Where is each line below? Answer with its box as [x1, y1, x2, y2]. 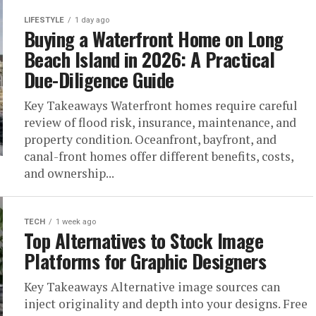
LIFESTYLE [24, 16, 64, 25]
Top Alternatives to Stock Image [24, 226, 264, 255]
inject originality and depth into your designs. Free [24, 296, 308, 312]
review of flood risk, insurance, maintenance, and [24, 114, 296, 130]
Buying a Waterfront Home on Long [24, 25, 284, 53]
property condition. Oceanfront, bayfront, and [24, 131, 276, 147]
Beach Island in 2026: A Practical [24, 45, 275, 73]
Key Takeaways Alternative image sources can [24, 279, 280, 295]
